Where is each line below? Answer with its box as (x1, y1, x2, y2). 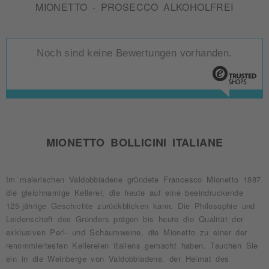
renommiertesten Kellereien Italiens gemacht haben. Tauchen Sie (6, 241, 258, 249)
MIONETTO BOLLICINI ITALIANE (46, 136, 223, 147)
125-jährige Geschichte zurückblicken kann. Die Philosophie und (6, 202, 255, 210)
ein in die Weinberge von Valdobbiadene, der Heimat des (6, 255, 229, 262)
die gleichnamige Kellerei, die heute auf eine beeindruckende (6, 189, 243, 196)
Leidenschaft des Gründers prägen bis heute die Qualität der (6, 215, 244, 223)
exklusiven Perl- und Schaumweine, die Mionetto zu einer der (6, 228, 247, 236)
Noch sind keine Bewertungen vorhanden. (37, 47, 232, 59)
